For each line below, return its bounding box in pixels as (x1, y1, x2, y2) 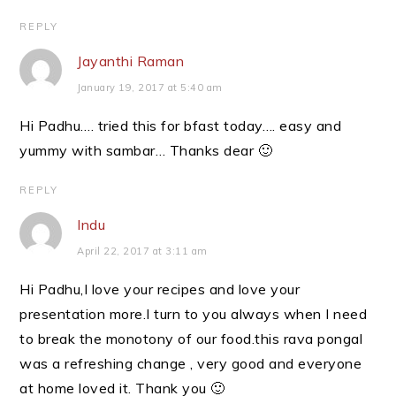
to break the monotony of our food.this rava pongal (19, 330, 363, 347)
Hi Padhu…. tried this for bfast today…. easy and (19, 117, 342, 134)
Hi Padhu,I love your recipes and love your (19, 280, 301, 298)
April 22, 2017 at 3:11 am (77, 245, 208, 257)
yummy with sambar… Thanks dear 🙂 (19, 141, 273, 159)
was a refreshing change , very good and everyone (19, 354, 362, 372)
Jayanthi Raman (77, 52, 185, 70)
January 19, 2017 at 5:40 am (77, 81, 223, 94)
